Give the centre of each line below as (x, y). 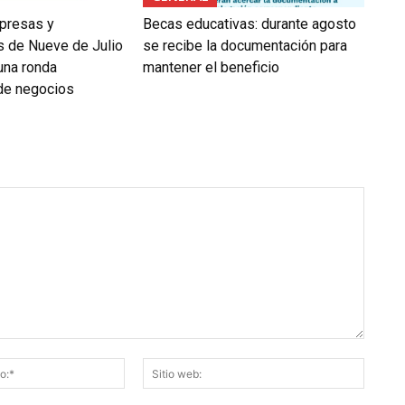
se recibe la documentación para (245, 46)
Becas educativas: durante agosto (249, 24)
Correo (143, 367)
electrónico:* (161, 386)
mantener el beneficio (211, 68)
